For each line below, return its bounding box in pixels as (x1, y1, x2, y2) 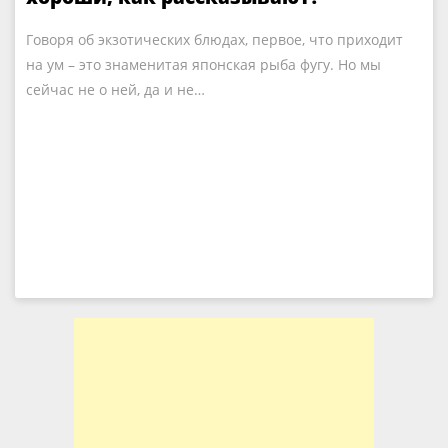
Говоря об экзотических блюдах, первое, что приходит (26, 30, 403, 49)
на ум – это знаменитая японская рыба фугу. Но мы (26, 55, 381, 74)
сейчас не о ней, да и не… (26, 80, 205, 99)
